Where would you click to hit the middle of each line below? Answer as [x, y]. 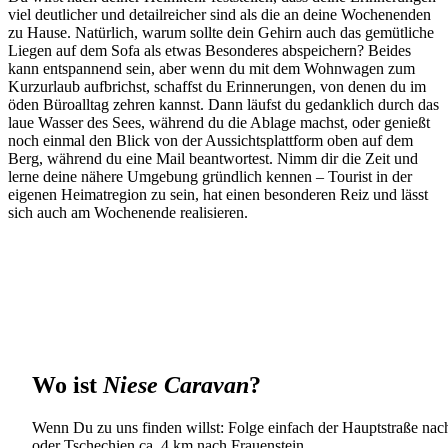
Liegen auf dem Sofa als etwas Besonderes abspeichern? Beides [209, 51]
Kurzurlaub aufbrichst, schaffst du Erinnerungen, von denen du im [217, 87]
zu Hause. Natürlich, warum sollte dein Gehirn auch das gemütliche [221, 33]
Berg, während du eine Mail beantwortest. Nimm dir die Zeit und [213, 159]
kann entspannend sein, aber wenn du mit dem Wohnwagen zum [211, 69]
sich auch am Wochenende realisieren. [128, 213]
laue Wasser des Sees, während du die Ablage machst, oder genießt [219, 123]
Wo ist [67, 385]
